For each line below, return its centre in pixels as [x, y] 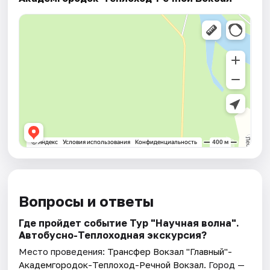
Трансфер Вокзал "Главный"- [170, 252]
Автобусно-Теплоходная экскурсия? [113, 235]
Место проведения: [63, 252]
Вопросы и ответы [86, 201]
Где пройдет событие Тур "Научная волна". [129, 223]
